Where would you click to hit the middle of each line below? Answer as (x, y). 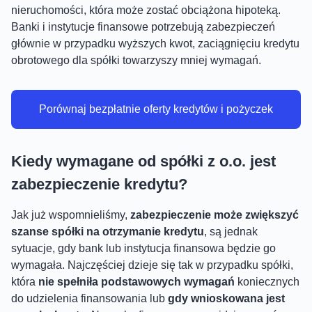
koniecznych (267, 281)
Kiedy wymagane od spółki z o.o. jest (143, 161)
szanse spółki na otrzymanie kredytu (108, 231)
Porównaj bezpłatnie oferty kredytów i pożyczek (156, 109)
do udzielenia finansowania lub (89, 298)
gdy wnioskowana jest (226, 298)
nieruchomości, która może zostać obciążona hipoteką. (146, 10)
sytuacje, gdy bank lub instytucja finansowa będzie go (143, 248)
